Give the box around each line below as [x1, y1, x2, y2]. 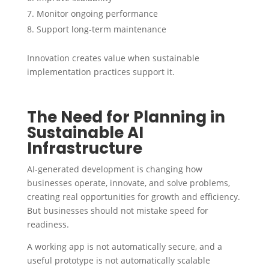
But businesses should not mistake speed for [26, 204, 208, 216]
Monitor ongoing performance [36, 7, 158, 19]
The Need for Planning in [26, 106, 225, 128]
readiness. [26, 218, 69, 230]
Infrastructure [26, 137, 142, 159]
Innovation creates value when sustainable [26, 52, 199, 64]
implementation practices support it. [26, 65, 175, 77]
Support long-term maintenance [36, 23, 166, 35]
